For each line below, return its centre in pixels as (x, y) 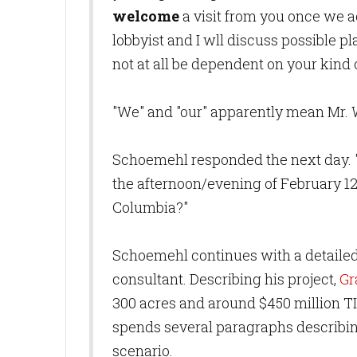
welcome (146, 16)
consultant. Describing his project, (226, 279)
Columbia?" (150, 207)
